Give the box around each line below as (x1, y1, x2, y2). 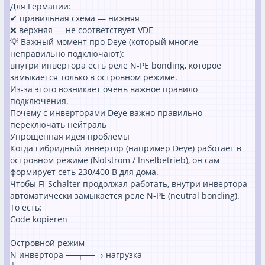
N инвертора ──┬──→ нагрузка (10, 249, 142, 260)
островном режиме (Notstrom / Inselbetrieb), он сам (10, 154, 219, 166)
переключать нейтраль (10, 119, 106, 130)
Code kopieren (10, 214, 67, 225)
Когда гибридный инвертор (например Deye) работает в (10, 143, 241, 154)
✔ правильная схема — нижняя (10, 12, 140, 24)
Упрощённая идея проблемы (10, 131, 130, 142)
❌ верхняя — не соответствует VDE (10, 24, 153, 35)
